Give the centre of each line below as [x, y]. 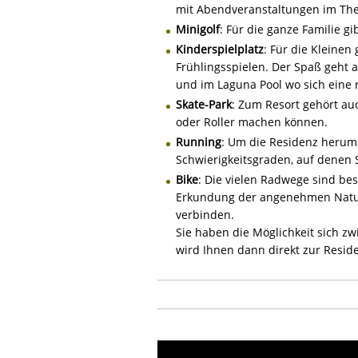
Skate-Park [204, 104]
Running [199, 141]
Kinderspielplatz [220, 49]
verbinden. [205, 214]
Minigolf [198, 29]
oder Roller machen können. [252, 121]
